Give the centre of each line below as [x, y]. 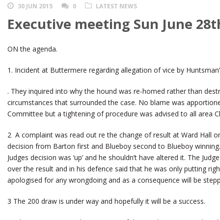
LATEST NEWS [116, 6]
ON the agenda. [32, 49]
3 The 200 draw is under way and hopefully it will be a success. [106, 201]
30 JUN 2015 [35, 6]
